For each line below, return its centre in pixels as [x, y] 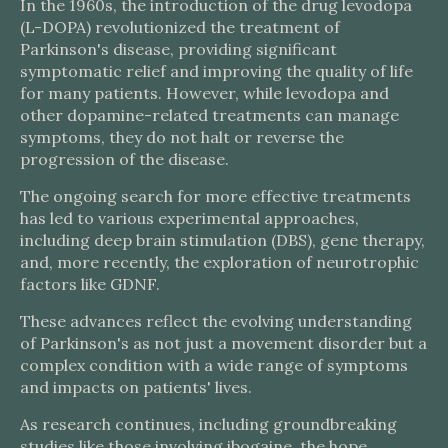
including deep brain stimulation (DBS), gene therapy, [222, 240]
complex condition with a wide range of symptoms [214, 365]
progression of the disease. [124, 159]
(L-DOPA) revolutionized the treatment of [180, 27]
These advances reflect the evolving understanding [216, 321]
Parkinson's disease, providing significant [178, 49]
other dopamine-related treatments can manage [209, 115]
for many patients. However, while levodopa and [204, 93]
